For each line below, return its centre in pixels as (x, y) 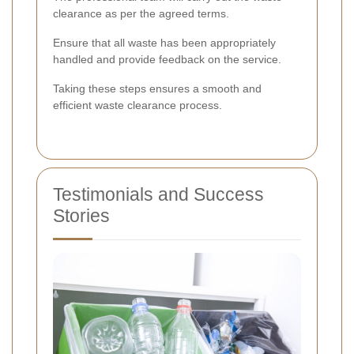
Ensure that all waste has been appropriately (164, 42)
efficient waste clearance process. (137, 105)
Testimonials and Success (158, 194)
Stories (81, 215)
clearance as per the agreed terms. (141, 13)
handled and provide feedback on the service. (167, 59)
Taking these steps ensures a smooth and (157, 88)
